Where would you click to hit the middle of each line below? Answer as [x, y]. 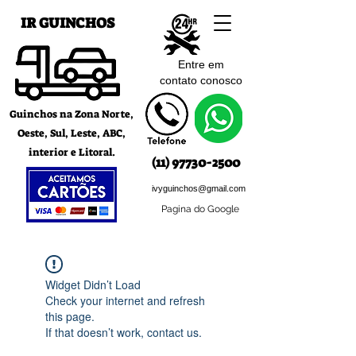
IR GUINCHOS [68, 23]
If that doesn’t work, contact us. [124, 332]
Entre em [201, 64]
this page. [70, 316]
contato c [182, 80]
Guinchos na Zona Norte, [72, 114]
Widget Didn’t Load [93, 284]
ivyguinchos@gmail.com [199, 188]
